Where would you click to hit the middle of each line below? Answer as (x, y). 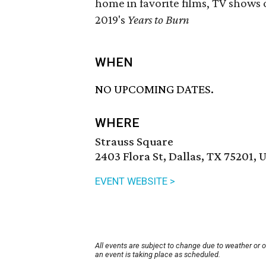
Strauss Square (134, 142)
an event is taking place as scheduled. (158, 255)
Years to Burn (159, 20)
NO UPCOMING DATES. (154, 89)
